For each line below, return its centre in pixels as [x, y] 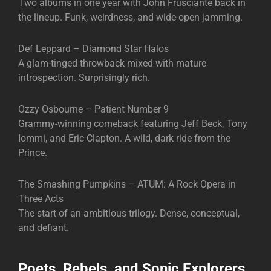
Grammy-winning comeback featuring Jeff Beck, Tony [133, 124]
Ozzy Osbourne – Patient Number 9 [93, 109]
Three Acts [41, 199]
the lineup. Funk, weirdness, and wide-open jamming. [130, 18]
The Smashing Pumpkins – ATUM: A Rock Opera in [127, 184]
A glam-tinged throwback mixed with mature [112, 64]
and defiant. [44, 228]
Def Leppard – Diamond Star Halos [93, 49]
